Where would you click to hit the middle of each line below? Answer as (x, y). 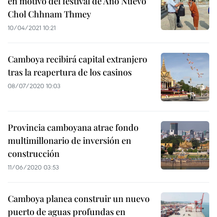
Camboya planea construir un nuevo (79, 199)
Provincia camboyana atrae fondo (73, 127)
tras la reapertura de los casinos (70, 72)
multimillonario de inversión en (70, 140)
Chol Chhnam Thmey (49, 14)
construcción (34, 154)
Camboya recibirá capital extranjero (77, 59)
